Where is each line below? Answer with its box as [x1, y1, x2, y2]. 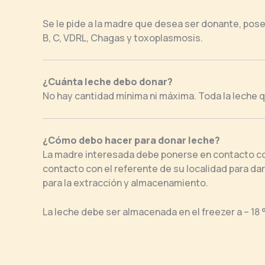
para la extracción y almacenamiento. [43, 176, 208, 189]
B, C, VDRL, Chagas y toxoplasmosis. [43, 31, 203, 44]
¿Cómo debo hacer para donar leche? [43, 133, 222, 147]
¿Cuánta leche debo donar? [43, 75, 173, 89]
